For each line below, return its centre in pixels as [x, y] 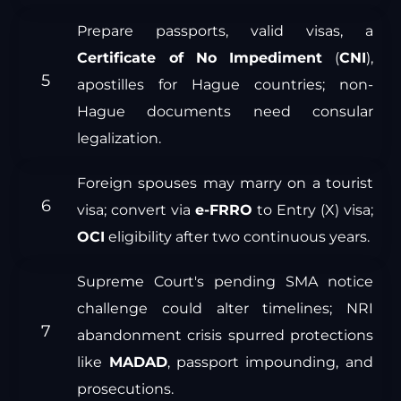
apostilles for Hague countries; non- [225, 85]
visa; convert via [137, 210]
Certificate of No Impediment [200, 58]
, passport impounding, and [270, 363]
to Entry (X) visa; [313, 210]
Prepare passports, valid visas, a [225, 31]
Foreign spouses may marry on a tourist [225, 183]
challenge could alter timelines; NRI [225, 309]
